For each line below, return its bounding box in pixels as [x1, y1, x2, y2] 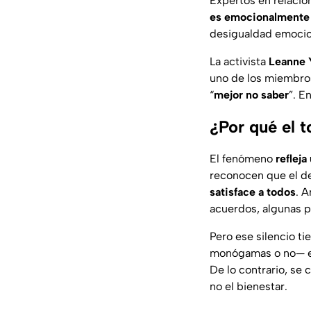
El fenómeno [210, 152, 276, 166]
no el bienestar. [210, 280, 287, 294]
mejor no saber [214, 88, 289, 102]
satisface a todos [210, 185, 296, 199]
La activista [210, 55, 269, 69]
